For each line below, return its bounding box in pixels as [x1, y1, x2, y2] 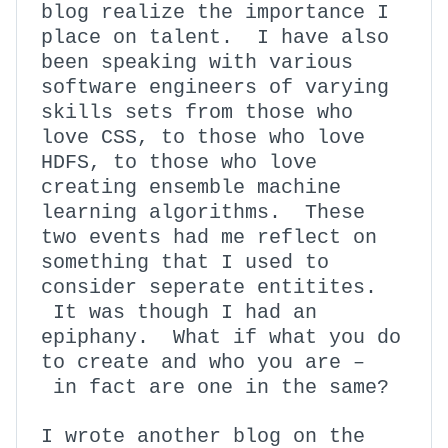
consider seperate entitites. [41, 276, 377, 299]
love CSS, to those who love [41, 126, 365, 149]
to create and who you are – [41, 351, 365, 374]
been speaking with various [41, 51, 353, 74]
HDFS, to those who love [41, 151, 317, 174]
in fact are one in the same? [41, 376, 389, 399]
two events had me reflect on [41, 226, 377, 249]
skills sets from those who [41, 101, 353, 124]
